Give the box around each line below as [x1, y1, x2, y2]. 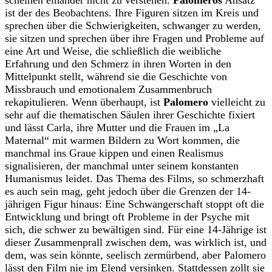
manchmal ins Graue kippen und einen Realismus [5, 147, 223, 160]
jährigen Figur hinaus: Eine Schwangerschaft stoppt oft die [5, 198, 264, 211]
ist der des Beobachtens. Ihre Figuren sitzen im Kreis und [5, 7, 259, 19]
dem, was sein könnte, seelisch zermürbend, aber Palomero [5, 249, 266, 262]
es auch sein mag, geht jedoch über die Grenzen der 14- [5, 185, 251, 198]
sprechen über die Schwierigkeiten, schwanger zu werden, [5, 19, 261, 32]
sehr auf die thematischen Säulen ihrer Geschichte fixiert [5, 109, 255, 121]
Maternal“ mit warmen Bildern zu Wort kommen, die [5, 134, 240, 147]
